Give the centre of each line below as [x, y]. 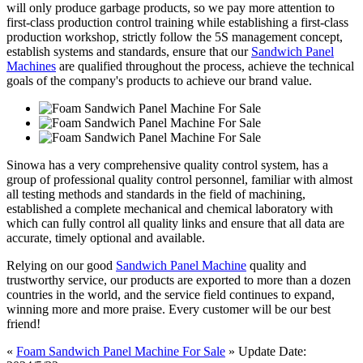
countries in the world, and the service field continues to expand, [171, 294]
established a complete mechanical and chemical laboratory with [170, 208]
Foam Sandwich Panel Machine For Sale [121, 351]
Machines [31, 66]
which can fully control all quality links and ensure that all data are [175, 223]
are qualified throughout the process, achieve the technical [205, 66]
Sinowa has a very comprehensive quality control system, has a [167, 164]
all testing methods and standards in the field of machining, [156, 194]
